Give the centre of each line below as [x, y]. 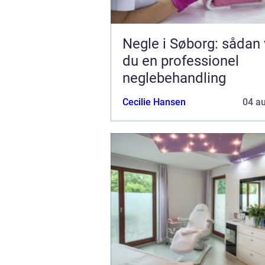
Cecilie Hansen [154, 102]
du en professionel [181, 61]
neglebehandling [174, 78]
